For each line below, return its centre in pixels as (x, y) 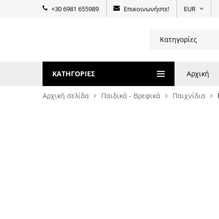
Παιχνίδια (189, 96)
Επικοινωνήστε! (146, 9)
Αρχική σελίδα (66, 96)
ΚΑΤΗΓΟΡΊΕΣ (74, 74)
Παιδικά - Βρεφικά (131, 96)
